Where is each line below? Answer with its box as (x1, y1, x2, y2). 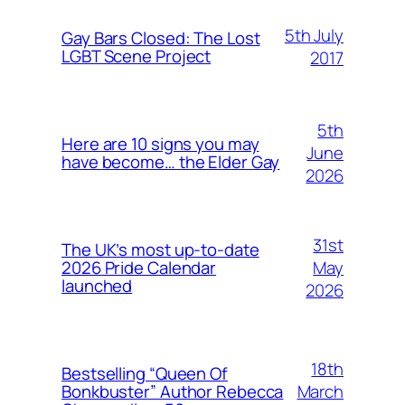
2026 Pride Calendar (61, 256, 217, 280)
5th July (284, 24, 344, 48)
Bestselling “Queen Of (61, 362, 228, 386)
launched (61, 274, 133, 298)
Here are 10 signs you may (61, 132, 259, 156)
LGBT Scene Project (61, 44, 212, 69)
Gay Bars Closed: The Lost (61, 26, 260, 51)
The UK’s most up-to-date (61, 238, 259, 262)
